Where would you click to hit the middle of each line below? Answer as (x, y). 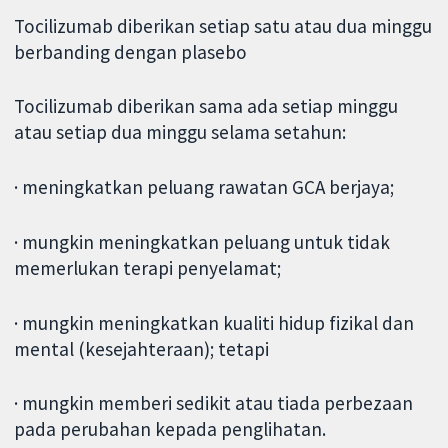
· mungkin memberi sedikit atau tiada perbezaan (214, 403)
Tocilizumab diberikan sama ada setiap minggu (206, 106)
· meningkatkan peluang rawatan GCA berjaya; (204, 187)
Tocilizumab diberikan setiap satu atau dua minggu (223, 25)
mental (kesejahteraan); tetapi (142, 348)
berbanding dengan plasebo (131, 51)
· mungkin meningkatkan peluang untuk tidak (202, 241)
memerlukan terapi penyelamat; (148, 267)
